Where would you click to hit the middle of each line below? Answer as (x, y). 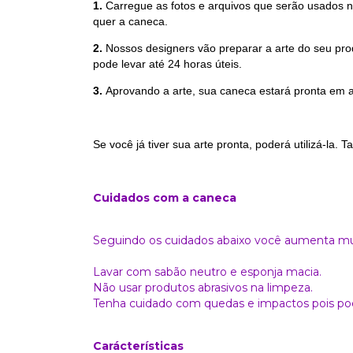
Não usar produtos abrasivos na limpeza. (203, 287)
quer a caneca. (130, 21)
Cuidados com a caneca (165, 197)
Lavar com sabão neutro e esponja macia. (207, 271)
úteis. (229, 63)
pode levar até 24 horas (152, 63)
